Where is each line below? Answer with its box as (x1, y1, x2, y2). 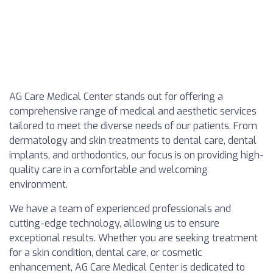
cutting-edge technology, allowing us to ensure (9, 217, 219, 230)
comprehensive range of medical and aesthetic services (9, 105, 257, 118)
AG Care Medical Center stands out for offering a (9, 90, 223, 103)
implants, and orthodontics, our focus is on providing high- (9, 149, 264, 161)
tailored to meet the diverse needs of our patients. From (9, 119, 257, 132)
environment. (9, 178, 68, 191)
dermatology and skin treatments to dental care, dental (9, 134, 257, 147)
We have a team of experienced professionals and (9, 202, 231, 215)
